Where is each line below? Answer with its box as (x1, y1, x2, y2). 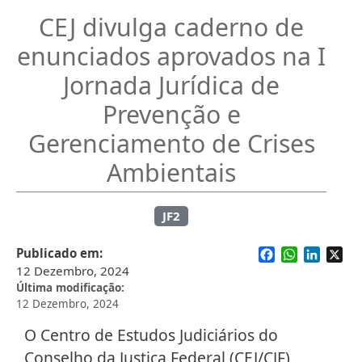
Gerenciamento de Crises (27, 127, 315, 161)
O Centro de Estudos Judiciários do (24, 324, 278, 347)
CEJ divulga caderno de (39, 11, 304, 44)
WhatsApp (297, 244, 360, 263)
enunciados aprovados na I (17, 40, 326, 74)
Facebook (275, 244, 334, 263)
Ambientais (107, 156, 236, 190)
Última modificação (16, 280, 121, 296)
